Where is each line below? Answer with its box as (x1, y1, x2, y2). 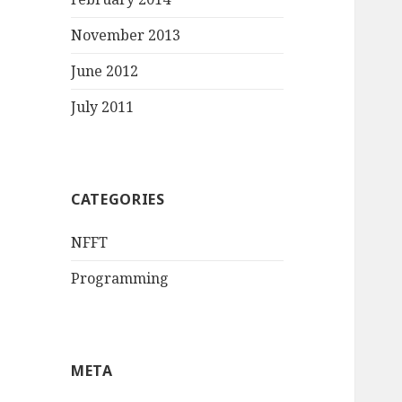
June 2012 (71, 61, 139, 82)
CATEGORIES (71, 189, 165, 210)
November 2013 (71, 25, 181, 46)
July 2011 (71, 97, 135, 118)
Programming (71, 268, 170, 289)
